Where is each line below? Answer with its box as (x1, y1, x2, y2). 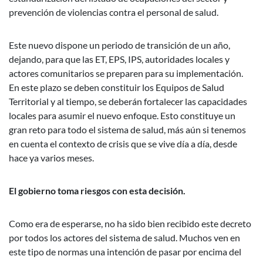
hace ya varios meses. (9, 152, 94, 163)
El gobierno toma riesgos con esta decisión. (9, 185, 186, 196)
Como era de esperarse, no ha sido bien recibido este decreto (9, 218, 251, 229)
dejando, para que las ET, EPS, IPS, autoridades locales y (9, 53, 230, 65)
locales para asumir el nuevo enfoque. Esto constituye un (9, 110, 235, 121)
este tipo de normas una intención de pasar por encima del (9, 246, 241, 257)
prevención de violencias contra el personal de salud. (9, 6, 218, 18)
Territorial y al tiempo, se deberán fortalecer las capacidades (9, 96, 247, 107)
